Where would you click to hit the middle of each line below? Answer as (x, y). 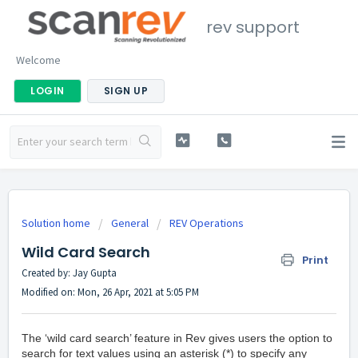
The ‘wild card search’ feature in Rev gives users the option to (177, 338)
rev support (253, 27)
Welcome (38, 60)
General (130, 223)
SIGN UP (125, 91)
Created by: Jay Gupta (69, 273)
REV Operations (207, 223)
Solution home (57, 223)
